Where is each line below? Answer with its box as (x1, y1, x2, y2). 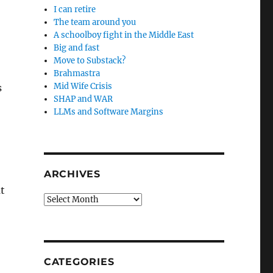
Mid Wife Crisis (54, 81, 113, 91)
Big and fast (54, 43, 100, 53)
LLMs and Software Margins (54, 107, 164, 117)
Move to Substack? (54, 55, 126, 66)
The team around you (54, 17, 136, 27)
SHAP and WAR (54, 94, 113, 104)
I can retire (54, 4, 96, 15)
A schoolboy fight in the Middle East (54, 30, 194, 40)
